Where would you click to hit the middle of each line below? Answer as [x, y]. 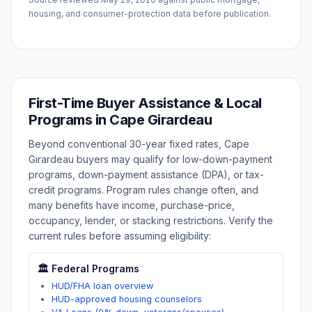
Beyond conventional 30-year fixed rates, [126, 144]
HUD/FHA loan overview [102, 286]
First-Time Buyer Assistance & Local [145, 103]
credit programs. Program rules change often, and [143, 190]
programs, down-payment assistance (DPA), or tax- [146, 174]
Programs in [69, 120]
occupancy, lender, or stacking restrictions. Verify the [151, 220]
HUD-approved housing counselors [127, 299]
